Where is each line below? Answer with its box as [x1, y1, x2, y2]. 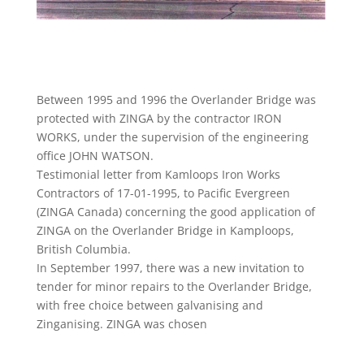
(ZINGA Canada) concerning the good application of [36, 204, 315, 220]
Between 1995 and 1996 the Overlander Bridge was [36, 92, 316, 108]
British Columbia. [36, 241, 131, 258]
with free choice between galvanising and [36, 297, 263, 314]
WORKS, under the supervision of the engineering [36, 129, 309, 145]
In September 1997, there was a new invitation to [36, 260, 304, 276]
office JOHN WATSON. [36, 148, 154, 164]
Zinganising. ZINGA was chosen [36, 316, 207, 332]
